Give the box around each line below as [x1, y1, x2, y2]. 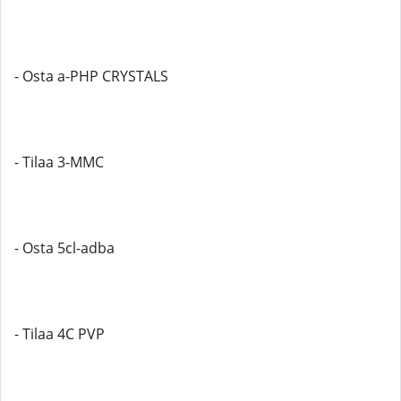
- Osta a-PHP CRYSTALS [14, 66, 168, 86]
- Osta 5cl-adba [14, 238, 115, 258]
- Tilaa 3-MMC [14, 152, 104, 172]
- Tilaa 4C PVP [14, 324, 105, 344]
